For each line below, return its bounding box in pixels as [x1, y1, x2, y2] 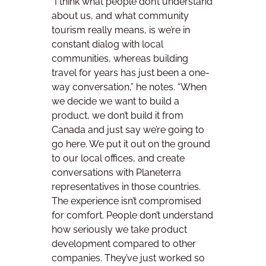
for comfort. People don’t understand [52, 210, 213, 221]
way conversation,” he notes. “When [52, 81, 207, 93]
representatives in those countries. [52, 181, 201, 193]
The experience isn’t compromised [52, 195, 201, 207]
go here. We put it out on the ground [52, 138, 210, 150]
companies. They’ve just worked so [52, 252, 205, 264]
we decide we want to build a [52, 96, 179, 107]
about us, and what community [52, 10, 189, 22]
